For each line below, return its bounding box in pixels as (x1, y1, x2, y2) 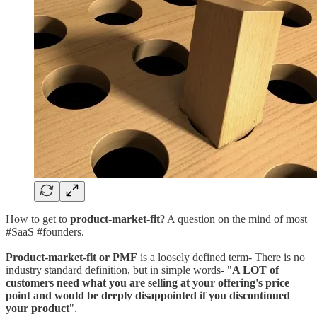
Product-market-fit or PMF (6, 250, 137, 263)
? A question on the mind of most (160, 212, 307, 225)
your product (6, 301, 69, 314)
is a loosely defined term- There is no (137, 250, 305, 263)
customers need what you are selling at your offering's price (6, 276, 289, 289)
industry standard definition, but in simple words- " (6, 263, 232, 276)
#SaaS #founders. (6, 225, 84, 238)
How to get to (6, 212, 70, 225)
